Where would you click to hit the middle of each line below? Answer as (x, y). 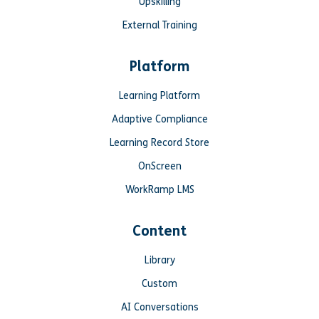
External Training (159, 25)
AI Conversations (159, 307)
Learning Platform (159, 95)
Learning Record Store (159, 142)
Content (159, 231)
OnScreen (159, 166)
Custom (159, 283)
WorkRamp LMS (159, 189)
